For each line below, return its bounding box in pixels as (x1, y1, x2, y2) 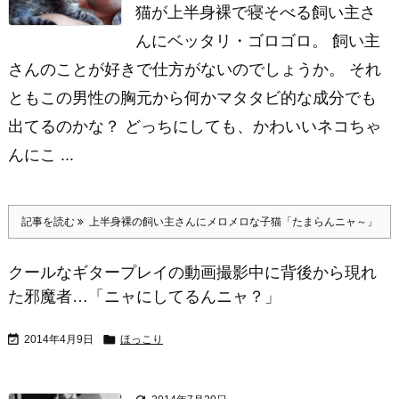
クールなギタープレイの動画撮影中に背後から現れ (8, 264, 377, 281)
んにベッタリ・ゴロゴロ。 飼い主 (135, 32, 380, 50)
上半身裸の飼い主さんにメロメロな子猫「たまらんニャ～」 (84, 216, 378, 228)
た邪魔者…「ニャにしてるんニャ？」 (8, 288, 281, 305)
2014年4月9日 (24, 333, 94, 346)
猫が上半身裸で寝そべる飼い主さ (135, 4, 376, 21)
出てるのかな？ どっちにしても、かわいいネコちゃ (8, 118, 381, 135)
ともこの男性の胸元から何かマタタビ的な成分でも (8, 89, 377, 107)
